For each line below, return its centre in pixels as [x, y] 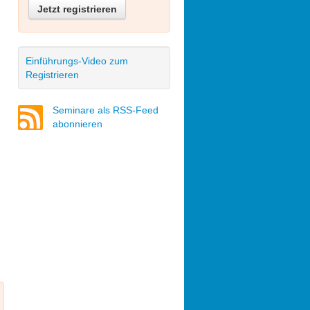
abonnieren [77, 124]
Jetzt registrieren [77, 9]
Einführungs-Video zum [77, 61]
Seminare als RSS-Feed [106, 110]
